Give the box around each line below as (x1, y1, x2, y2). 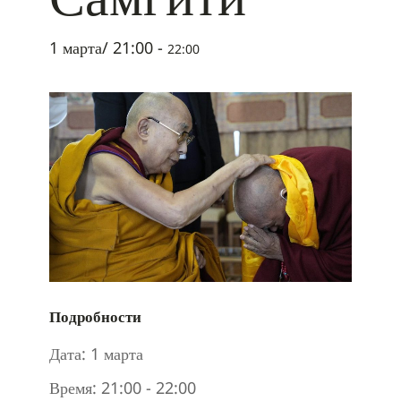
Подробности (49, 306, 141, 328)
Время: (49, 377, 97, 399)
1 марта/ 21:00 (49, 36, 153, 58)
